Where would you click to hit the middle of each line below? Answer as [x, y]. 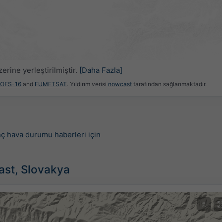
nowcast [120, 84]
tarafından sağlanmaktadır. [169, 84]
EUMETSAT [51, 84]
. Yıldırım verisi [87, 84]
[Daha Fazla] [101, 70]
